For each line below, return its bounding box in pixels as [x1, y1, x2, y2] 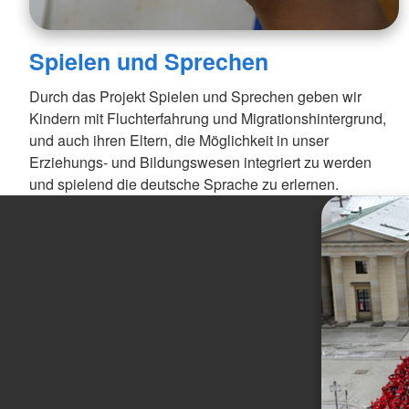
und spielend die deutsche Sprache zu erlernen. [29, 173, 339, 194]
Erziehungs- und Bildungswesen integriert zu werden [29, 151, 372, 173]
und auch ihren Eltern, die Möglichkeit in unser [29, 129, 329, 151]
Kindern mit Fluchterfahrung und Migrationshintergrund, [29, 107, 386, 129]
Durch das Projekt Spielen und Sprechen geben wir [29, 85, 362, 107]
